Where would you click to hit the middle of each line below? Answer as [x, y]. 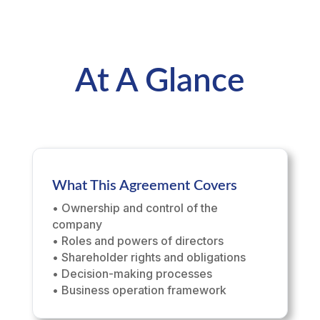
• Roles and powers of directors [137, 241]
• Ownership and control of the [135, 208]
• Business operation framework [139, 290]
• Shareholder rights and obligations [149, 257]
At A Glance [160, 82]
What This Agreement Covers [144, 186]
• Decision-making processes [132, 274]
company [77, 225]
